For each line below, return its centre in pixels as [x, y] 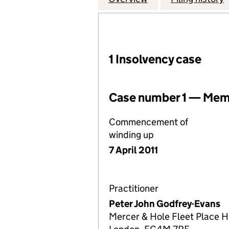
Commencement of [148, 122]
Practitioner [134, 188]
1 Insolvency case [155, 59]
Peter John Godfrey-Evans [165, 204]
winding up [131, 135]
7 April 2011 [133, 150]
